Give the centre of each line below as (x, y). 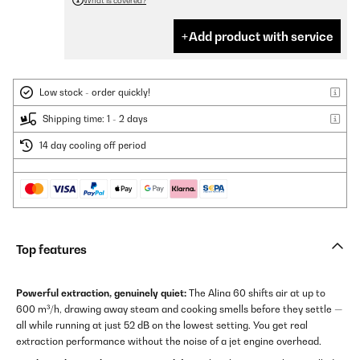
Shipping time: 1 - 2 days (95, 119)
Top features (51, 250)
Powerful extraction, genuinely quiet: (101, 293)
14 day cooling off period (93, 146)
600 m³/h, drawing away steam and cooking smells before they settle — (179, 309)
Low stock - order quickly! (95, 93)
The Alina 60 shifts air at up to (256, 293)
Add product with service (261, 37)
